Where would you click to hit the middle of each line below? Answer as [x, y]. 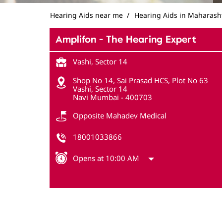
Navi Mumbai [96, 97]
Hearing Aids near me [86, 15]
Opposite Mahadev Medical [119, 115]
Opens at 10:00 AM [106, 158]
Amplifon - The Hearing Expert [126, 39]
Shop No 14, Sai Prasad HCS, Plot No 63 [140, 80]
